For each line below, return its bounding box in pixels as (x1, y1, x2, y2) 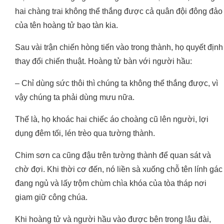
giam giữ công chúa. (15, 193, 87, 202)
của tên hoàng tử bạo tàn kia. (15, 21, 118, 30)
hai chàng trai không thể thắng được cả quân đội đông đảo (15, 7, 222, 16)
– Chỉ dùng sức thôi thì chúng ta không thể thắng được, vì (15, 79, 218, 88)
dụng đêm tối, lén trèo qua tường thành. (15, 129, 155, 138)
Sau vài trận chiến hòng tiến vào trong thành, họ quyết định (15, 43, 223, 52)
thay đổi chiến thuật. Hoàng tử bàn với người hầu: (15, 57, 192, 66)
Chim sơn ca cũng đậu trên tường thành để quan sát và (15, 151, 211, 160)
